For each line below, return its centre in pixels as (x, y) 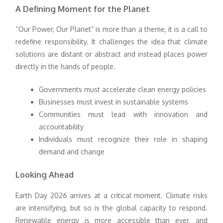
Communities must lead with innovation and (123, 114)
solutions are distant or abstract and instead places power (111, 54)
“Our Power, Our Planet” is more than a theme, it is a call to (111, 29)
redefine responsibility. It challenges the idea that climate (111, 42)
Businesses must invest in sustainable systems (114, 102)
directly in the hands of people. (66, 67)
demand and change (72, 152)
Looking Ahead (45, 175)
